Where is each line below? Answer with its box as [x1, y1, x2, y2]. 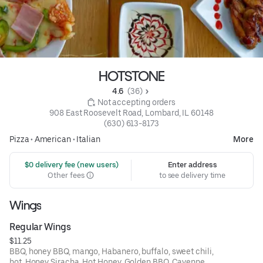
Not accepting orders [97, 97, 176, 107]
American [34, 134, 71, 144]
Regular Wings [9, 221, 71, 232]
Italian [76, 134, 100, 144]
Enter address [167, 160, 217, 169]
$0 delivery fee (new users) [22, 160, 119, 169]
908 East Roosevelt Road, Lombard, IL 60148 [49, 107, 214, 117]
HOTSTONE [99, 67, 164, 85]
